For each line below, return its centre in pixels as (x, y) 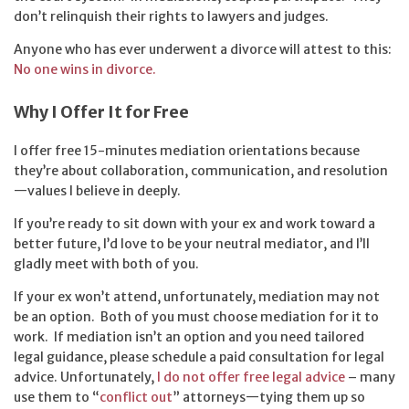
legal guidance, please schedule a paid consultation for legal (199, 357)
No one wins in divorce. (88, 70)
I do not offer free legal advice (251, 377)
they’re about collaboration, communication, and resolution (201, 170)
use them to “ (57, 397)
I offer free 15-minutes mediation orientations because (187, 150)
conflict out (136, 397)
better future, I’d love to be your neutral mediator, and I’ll (192, 243)
